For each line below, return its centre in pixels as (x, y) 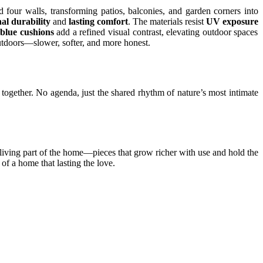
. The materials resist (167, 21)
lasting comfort (98, 21)
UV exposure (232, 21)
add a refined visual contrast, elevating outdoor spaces (156, 32)
